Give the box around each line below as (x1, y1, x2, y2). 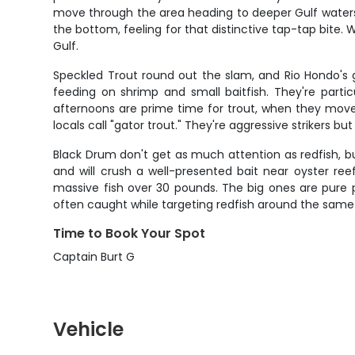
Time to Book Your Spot (53, 224, 206, 242)
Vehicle (53, 316, 124, 342)
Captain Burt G (53, 249, 136, 265)
